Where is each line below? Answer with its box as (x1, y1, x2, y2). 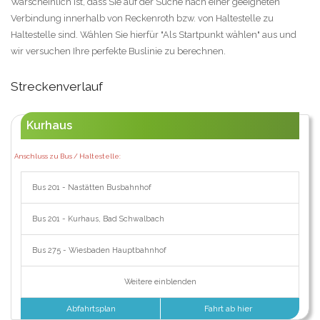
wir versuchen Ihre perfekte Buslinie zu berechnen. (11, 46, 226, 57)
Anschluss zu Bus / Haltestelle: (14, 152, 121, 161)
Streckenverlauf (11, 79, 103, 94)
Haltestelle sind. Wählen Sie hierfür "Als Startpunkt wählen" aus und (11, 29, 296, 41)
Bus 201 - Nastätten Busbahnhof (31, 183, 151, 193)
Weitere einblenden (124, 277, 196, 287)
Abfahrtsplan (64, 304, 116, 314)
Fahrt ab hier (204, 304, 255, 314)
